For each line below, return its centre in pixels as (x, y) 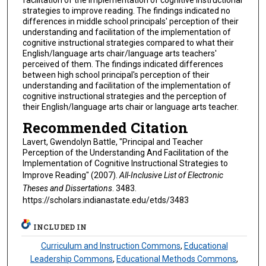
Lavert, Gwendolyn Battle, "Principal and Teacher (113, 142)
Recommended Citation (105, 128)
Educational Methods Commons (177, 259)
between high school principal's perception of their (116, 75)
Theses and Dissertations (67, 189)
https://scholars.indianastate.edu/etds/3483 (105, 200)
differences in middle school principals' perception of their (130, 21)
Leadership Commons (72, 259)
